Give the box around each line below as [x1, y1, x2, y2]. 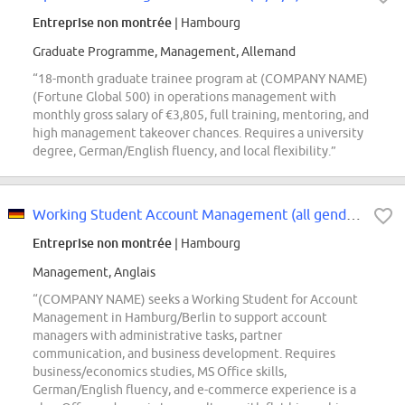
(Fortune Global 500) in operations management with [33, 89, 336, 105]
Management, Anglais [33, 265, 155, 280]
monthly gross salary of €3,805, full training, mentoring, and [33, 108, 369, 123]
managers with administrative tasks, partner [33, 328, 282, 344]
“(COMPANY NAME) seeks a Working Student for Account [33, 292, 358, 307]
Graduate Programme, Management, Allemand [33, 44, 296, 60]
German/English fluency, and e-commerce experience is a [33, 382, 356, 398]
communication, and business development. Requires [33, 346, 335, 362]
